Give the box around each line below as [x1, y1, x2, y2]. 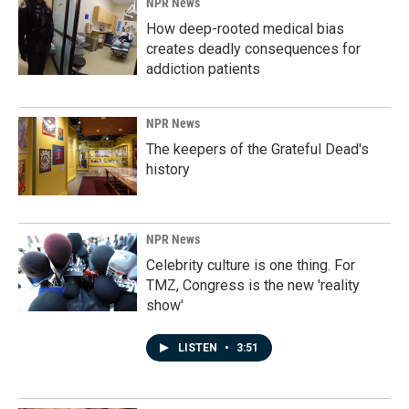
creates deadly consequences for [146, 40, 361, 58]
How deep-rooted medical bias [146, 20, 344, 38]
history [146, 161, 190, 179]
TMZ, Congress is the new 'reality [146, 277, 360, 295]
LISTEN [178, 341, 220, 355]
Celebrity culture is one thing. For [146, 257, 355, 275]
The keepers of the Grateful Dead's [146, 141, 369, 159]
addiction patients [146, 60, 260, 79]
